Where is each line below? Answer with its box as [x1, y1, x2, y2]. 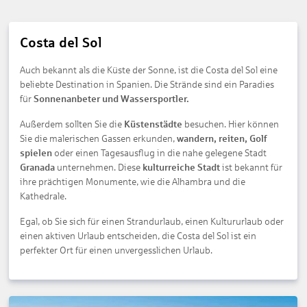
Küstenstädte [123, 119, 182, 130]
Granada [19, 162, 55, 173]
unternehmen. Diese [54, 162, 143, 173]
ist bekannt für [221, 162, 282, 173]
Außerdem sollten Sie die [19, 119, 124, 130]
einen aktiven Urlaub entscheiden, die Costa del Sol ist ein [19, 230, 256, 241]
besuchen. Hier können [182, 119, 279, 130]
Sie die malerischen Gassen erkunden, [19, 133, 177, 144]
